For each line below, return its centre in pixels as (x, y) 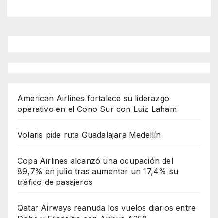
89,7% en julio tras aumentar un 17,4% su (98, 171)
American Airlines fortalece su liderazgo (93, 98)
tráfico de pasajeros (55, 182)
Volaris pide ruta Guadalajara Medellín (89, 135)
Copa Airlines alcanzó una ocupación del (95, 160)
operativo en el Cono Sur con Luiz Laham (97, 109)
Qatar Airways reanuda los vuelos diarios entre (107, 208)
